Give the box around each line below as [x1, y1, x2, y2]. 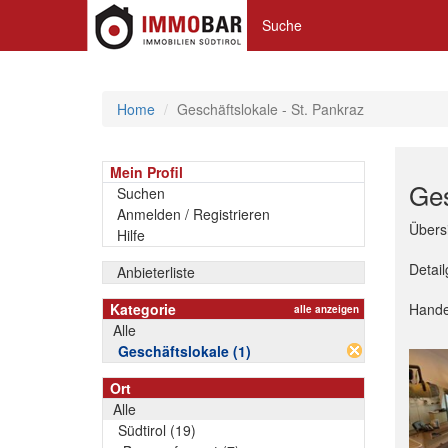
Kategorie [110, 299, 176, 319]
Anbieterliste [117, 262, 195, 282]
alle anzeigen [293, 302, 359, 316]
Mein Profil [110, 162, 183, 182]
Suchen [117, 183, 165, 203]
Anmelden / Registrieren [117, 204, 270, 224]
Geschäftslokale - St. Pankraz [177, 99, 364, 119]
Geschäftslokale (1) [118, 341, 251, 361]
